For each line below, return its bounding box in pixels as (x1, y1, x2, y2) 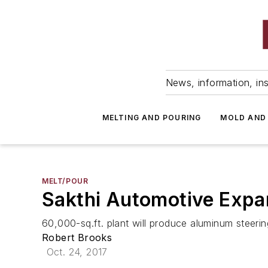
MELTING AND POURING (102, 113, 202, 122)
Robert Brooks (42, 232, 112, 243)
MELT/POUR (42, 176, 89, 185)
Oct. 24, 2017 (46, 246, 108, 258)
